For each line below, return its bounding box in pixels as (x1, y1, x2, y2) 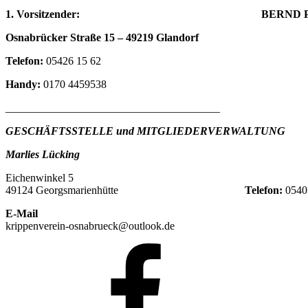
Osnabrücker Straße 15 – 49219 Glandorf (5, 32, 199, 44)
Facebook (32, 280, 75, 292)
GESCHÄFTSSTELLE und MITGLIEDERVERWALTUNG (5, 125, 285, 137)
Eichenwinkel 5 (5, 172, 74, 184)
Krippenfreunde (32, 243, 101, 255)
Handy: (5, 78, 41, 91)
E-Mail (5, 208, 38, 220)
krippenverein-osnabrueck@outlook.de (5, 220, 175, 232)
